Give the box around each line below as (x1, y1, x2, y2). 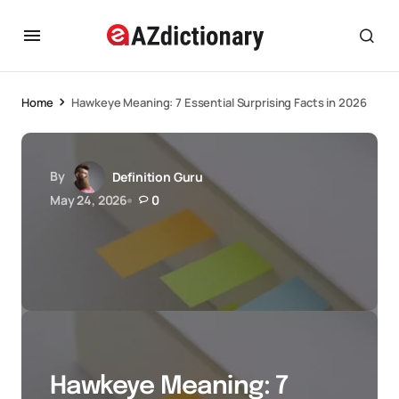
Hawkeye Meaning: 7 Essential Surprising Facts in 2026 (71, 94, 367, 110)
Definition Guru (111, 168, 204, 185)
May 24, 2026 (50, 191, 128, 208)
